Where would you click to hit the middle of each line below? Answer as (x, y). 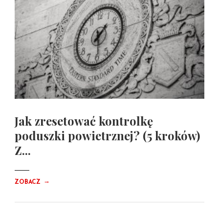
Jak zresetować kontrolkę (84, 121)
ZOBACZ (29, 183)
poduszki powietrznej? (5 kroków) (107, 136)
